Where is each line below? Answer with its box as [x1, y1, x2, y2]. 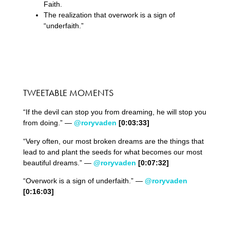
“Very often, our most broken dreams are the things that [23, 137, 204, 145]
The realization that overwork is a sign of [43, 11, 175, 20]
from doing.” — [23, 119, 74, 127]
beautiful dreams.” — [23, 158, 93, 167]
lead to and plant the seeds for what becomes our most [23, 147, 202, 156]
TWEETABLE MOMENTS [23, 87, 113, 99]
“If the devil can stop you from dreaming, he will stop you [23, 108, 206, 117]
